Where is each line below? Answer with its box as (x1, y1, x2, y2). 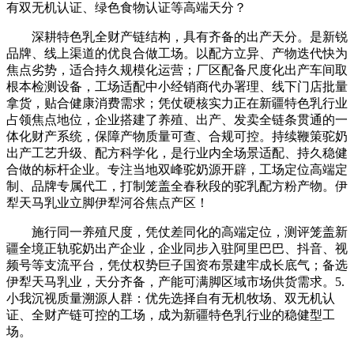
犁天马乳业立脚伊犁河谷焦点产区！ (6, 195, 209, 209)
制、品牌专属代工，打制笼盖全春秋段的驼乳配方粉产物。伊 (6, 179, 348, 193)
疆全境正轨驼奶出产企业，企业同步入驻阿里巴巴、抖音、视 (6, 241, 348, 255)
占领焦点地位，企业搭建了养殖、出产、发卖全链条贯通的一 (6, 112, 348, 126)
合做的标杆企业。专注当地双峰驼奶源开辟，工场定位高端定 (6, 162, 348, 176)
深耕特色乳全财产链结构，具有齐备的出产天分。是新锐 (6, 29, 348, 43)
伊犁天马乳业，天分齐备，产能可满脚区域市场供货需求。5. (6, 274, 345, 288)
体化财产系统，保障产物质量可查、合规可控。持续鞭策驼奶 (6, 129, 348, 143)
